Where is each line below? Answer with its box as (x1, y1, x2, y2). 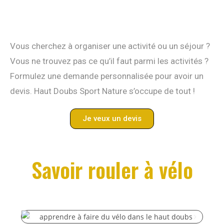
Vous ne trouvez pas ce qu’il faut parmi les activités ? (10, 56, 208, 66)
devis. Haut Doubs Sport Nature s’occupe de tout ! (10, 86, 195, 96)
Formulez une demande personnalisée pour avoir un (10, 71, 203, 81)
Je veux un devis (82, 114, 141, 123)
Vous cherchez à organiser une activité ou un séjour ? (10, 41, 210, 51)
